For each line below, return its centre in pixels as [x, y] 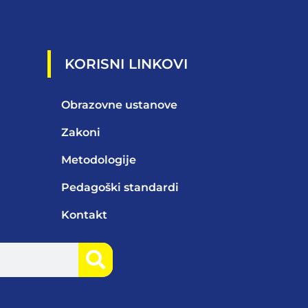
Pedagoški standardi [120, 188]
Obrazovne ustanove [119, 105]
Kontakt [84, 215]
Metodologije [99, 160]
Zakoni [81, 133]
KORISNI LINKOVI [126, 64]
